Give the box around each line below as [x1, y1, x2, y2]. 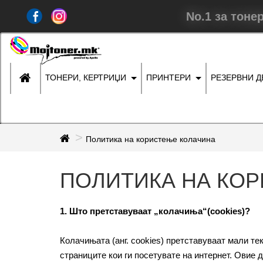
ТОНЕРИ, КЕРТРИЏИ [45, 73, 126, 82]
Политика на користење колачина [86, 134, 215, 144]
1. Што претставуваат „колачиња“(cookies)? [60, 206, 250, 216]
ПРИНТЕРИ [146, 73, 191, 82]
